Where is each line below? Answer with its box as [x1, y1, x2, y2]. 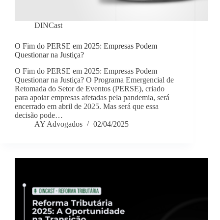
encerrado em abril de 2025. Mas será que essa [15, 102, 159, 111]
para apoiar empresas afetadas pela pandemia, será [15, 93, 169, 102]
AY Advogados [34, 120, 82, 129]
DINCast [34, 21, 62, 30]
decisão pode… [15, 111, 63, 120]
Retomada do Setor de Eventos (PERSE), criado [15, 84, 165, 93]
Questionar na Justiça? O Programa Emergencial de [15, 76, 174, 84]
